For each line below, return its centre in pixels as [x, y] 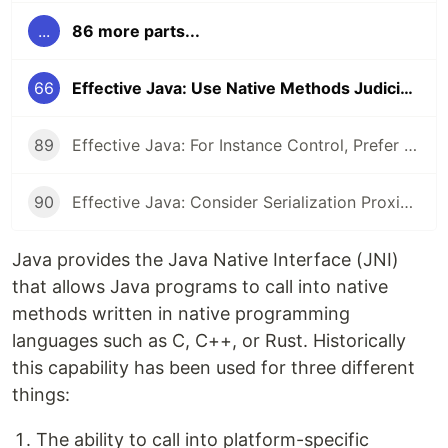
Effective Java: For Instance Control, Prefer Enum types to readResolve [410, 145]
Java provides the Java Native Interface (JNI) [205, 259]
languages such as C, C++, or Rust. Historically [209, 340]
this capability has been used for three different [213, 367]
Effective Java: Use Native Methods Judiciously [406, 88]
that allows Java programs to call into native [200, 286]
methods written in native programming [181, 313]
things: [41, 394]
